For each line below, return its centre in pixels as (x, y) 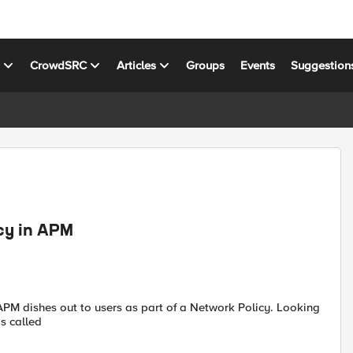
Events (258, 65)
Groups (206, 65)
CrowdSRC (59, 65)
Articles (137, 65)
